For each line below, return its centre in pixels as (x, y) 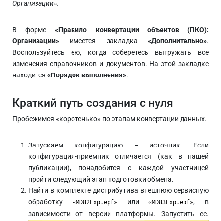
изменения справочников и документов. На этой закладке (110, 64)
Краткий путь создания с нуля (93, 103)
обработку (50, 202)
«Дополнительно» (177, 41)
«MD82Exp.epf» (95, 203)
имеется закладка (104, 41)
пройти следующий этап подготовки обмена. (101, 179)
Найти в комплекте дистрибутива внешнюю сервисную (118, 191)
